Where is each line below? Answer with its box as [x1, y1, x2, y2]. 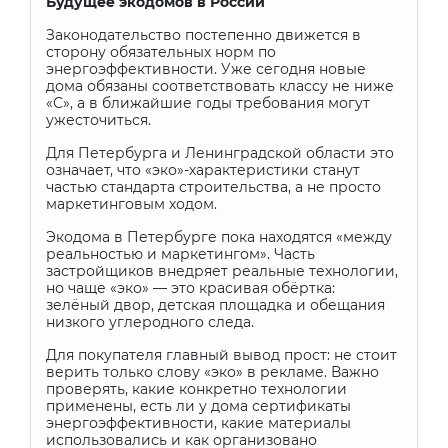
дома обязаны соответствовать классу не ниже [46, 77, 394, 95]
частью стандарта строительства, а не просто [46, 178, 381, 196]
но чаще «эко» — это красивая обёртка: [46, 279, 335, 297]
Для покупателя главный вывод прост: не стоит [46, 346, 397, 364]
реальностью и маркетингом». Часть [46, 245, 315, 263]
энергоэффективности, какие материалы [46, 414, 351, 432]
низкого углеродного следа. [46, 313, 254, 331]
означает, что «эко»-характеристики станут [46, 161, 360, 179]
